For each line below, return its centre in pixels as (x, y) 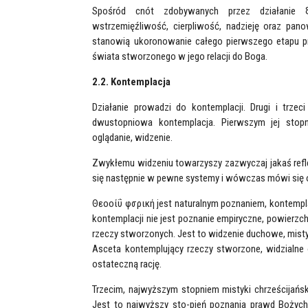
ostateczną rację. (127, 264)
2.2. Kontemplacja (132, 82)
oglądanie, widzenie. (133, 137)
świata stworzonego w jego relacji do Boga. (180, 56)
